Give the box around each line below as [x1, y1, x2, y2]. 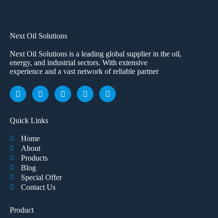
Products [20, 154, 48, 163]
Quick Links [10, 116, 48, 125]
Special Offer [20, 173, 62, 182]
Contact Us [20, 183, 55, 192]
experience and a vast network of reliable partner [10, 67, 159, 76]
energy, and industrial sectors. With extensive [10, 58, 147, 67]
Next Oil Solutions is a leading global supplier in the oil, [10, 50, 182, 58]
